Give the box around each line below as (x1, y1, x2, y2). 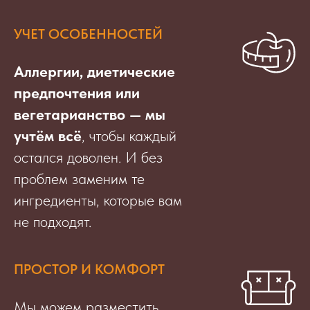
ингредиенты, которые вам (14, 191, 182, 210)
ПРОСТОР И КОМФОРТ (14, 261, 165, 278)
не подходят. (14, 212, 91, 231)
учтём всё (14, 127, 82, 145)
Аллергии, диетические (14, 62, 175, 81)
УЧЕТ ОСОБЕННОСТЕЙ (14, 26, 163, 43)
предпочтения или (14, 84, 140, 102)
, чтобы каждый (82, 127, 176, 145)
